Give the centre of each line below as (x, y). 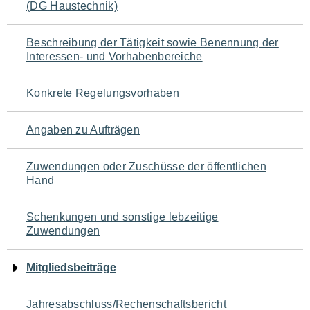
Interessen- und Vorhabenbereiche (115, 56)
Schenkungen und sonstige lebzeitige (122, 217)
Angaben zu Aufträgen (83, 130)
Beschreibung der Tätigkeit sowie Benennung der (153, 43)
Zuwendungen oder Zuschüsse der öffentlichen (146, 166)
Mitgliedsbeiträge (71, 267)
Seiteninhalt (62, 75)
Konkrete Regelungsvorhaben (103, 93)
